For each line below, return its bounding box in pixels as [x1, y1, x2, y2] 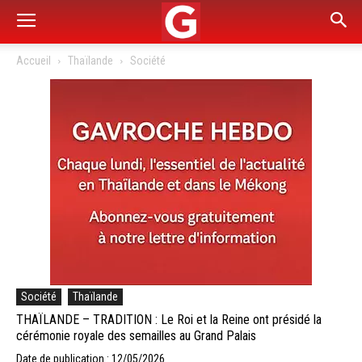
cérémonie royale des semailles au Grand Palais [16, 328, 256, 343]
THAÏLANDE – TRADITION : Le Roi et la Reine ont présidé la [16, 312, 322, 327]
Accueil [16, 54, 51, 67]
